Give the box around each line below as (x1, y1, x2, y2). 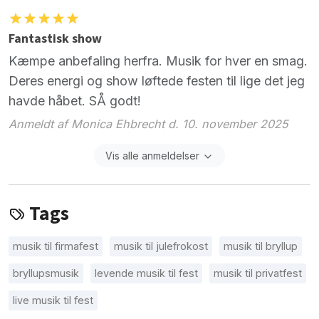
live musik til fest (13, 293, 93, 306)
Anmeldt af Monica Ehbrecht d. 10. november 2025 (9, 116, 288, 131)
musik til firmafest (13, 239, 98, 252)
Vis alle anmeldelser (105, 149, 199, 162)
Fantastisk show (9, 30, 102, 48)
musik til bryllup (224, 239, 298, 252)
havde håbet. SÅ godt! (9, 93, 141, 109)
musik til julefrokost (114, 239, 208, 252)
